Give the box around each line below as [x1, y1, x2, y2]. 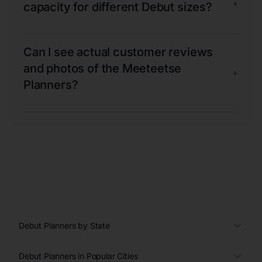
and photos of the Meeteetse [23, 61, 182, 75]
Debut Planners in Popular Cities [19, 250, 138, 261]
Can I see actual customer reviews [23, 44, 213, 59]
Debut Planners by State [19, 220, 110, 230]
